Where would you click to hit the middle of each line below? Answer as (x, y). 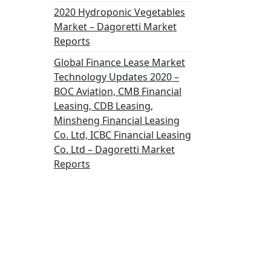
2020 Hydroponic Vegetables (119, 12)
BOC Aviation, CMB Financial (118, 91)
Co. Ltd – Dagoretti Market (114, 149)
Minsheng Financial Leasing (117, 120)
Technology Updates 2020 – (116, 77)
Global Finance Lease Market (119, 62)
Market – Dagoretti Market (115, 27)
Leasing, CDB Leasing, (103, 106)
